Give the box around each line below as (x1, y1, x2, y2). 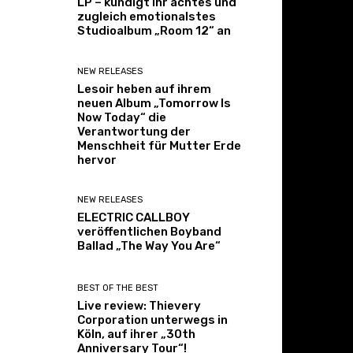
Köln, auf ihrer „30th (77, 326, 196, 341)
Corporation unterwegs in (77, 312, 229, 327)
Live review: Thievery (77, 298, 202, 313)
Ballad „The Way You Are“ (77, 238, 221, 253)
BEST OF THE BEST (77, 282, 159, 293)
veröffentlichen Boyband (77, 224, 222, 239)
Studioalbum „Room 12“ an (77, 24, 232, 39)
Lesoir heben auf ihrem (77, 81, 212, 96)
